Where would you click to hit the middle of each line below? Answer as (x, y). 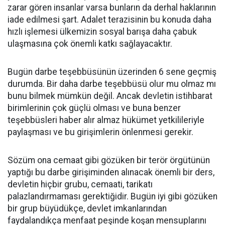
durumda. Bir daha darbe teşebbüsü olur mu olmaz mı (112, 84)
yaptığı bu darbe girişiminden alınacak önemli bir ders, (111, 172)
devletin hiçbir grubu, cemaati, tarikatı (80, 184)
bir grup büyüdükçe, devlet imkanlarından (87, 208)
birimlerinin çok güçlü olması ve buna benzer (94, 108)
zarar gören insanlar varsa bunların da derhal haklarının (112, 8)
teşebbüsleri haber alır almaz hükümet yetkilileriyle (106, 120)
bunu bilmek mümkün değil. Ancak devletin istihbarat (110, 96)
